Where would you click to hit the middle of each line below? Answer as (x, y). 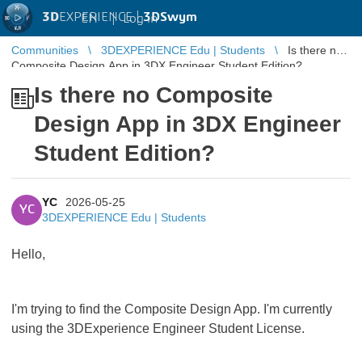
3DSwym (170, 17)
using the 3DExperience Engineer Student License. (160, 328)
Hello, (28, 254)
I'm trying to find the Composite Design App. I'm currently (172, 309)
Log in (140, 18)
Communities (45, 50)
